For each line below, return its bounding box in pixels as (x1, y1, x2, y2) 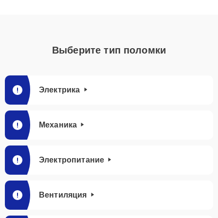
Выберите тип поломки (52, 45, 166, 55)
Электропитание (39, 156, 105, 164)
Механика (39, 121, 77, 129)
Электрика (39, 86, 80, 94)
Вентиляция (39, 191, 87, 199)
